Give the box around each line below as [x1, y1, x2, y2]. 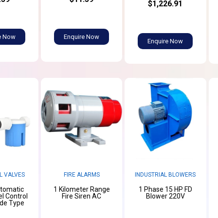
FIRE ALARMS [63, 171, 100, 178]
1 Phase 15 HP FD [138, 185, 192, 193]
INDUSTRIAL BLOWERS [135, 171, 196, 178]
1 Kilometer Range [53, 185, 110, 193]
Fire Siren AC [62, 192, 102, 200]
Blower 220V [145, 192, 185, 200]
